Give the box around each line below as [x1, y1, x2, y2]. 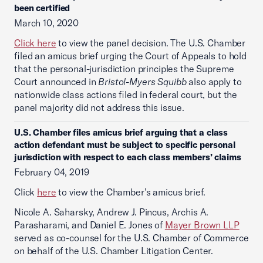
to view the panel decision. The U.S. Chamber [56, 37, 246, 49]
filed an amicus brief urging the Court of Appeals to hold [14, 50, 247, 62]
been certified [14, 2, 70, 14]
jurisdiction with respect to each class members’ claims [14, 151, 241, 163]
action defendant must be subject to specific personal [14, 139, 235, 150]
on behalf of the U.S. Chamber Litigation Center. [14, 245, 214, 257]
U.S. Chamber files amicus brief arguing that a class [14, 127, 228, 138]
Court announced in [14, 76, 99, 87]
